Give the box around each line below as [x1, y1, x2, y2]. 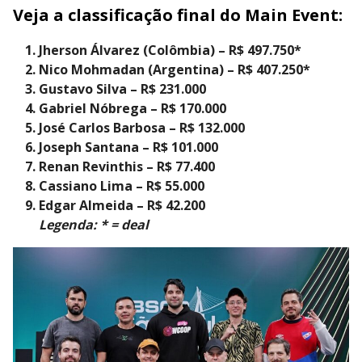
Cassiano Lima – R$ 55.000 [39, 177, 204, 196]
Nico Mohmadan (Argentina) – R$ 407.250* [39, 61, 310, 79]
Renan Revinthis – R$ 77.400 [39, 158, 215, 176]
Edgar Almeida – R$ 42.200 [39, 196, 205, 215]
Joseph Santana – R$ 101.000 [39, 138, 218, 157]
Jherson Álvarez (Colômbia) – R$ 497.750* [39, 41, 301, 60]
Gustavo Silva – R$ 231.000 [39, 80, 206, 99]
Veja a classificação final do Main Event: [13, 4, 343, 27]
